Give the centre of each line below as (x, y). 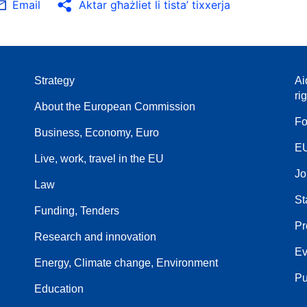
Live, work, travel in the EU (99, 158)
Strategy (54, 80)
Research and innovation (95, 236)
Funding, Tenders (77, 210)
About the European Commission (115, 106)
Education (59, 288)
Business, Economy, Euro (97, 132)
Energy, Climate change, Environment (126, 262)
